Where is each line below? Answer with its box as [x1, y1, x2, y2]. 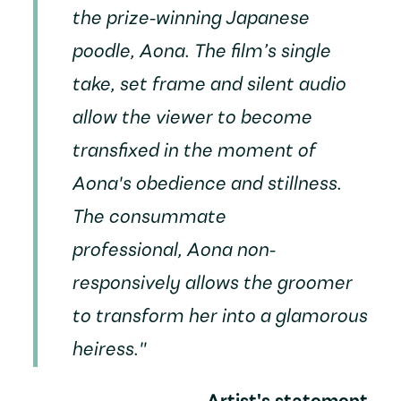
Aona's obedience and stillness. [71, 175, 341, 194]
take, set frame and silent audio [71, 75, 346, 95]
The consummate [71, 208, 226, 227]
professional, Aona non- [71, 241, 275, 260]
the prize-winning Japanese [71, 9, 309, 29]
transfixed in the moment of [71, 141, 315, 161]
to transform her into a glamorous [71, 307, 367, 327]
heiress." [71, 340, 146, 360]
